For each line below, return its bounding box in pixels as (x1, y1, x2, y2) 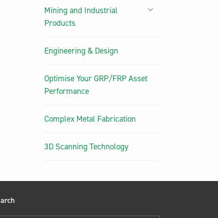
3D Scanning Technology (44, 141, 128, 152)
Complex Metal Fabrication (44, 113, 136, 124)
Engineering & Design (44, 45, 118, 56)
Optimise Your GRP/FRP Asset (44, 73, 147, 84)
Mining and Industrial (44, 5, 118, 16)
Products (44, 18, 75, 28)
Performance (44, 86, 89, 96)
